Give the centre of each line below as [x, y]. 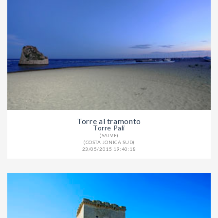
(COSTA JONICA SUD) [109, 142]
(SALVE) [109, 136]
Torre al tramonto [109, 121]
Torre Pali [109, 128]
